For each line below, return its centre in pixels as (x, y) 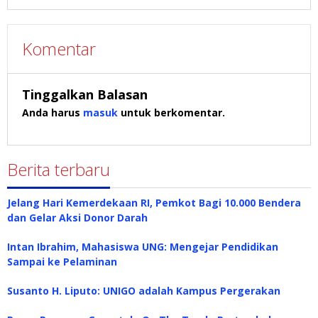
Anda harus (53, 113)
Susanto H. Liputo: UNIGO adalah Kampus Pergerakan (144, 291)
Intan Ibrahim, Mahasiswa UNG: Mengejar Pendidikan (143, 247)
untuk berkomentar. (171, 113)
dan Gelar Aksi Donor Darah (77, 218)
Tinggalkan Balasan (85, 95)
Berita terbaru (59, 170)
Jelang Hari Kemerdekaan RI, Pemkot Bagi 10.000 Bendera (154, 203)
